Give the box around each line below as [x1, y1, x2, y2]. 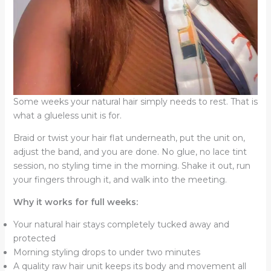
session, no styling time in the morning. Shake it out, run [13, 160, 250, 172]
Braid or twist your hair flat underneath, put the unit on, [13, 132, 245, 144]
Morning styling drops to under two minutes [13, 247, 200, 258]
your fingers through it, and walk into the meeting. [13, 174, 227, 186]
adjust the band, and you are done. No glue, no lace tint [13, 146, 247, 158]
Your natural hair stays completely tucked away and [13, 219, 229, 230]
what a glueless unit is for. [13, 110, 122, 122]
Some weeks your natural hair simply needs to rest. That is [13, 96, 258, 108]
